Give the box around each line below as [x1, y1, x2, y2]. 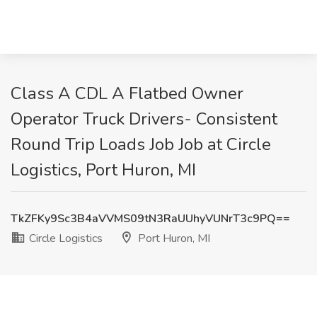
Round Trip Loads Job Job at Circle [11, 133, 271, 156]
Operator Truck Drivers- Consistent [11, 108, 277, 130]
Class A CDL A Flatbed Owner [11, 82, 243, 105]
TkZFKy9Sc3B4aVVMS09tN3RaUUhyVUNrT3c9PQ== [11, 211, 290, 226]
